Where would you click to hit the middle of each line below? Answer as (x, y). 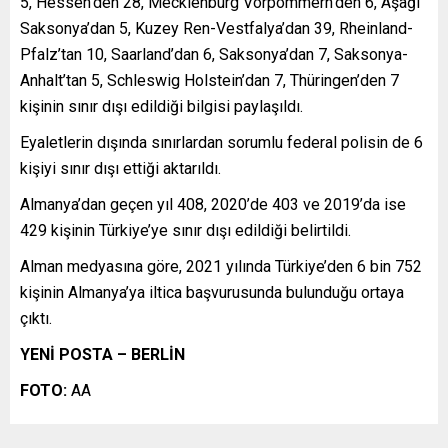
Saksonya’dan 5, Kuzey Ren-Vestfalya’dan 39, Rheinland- (216, 28)
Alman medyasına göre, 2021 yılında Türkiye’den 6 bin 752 (221, 266)
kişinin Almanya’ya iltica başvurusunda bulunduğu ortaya (212, 292)
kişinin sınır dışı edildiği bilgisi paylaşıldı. (161, 106)
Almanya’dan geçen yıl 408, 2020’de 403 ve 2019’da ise (213, 204)
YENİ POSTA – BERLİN (102, 354)
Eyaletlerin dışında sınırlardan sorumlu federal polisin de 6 (221, 142)
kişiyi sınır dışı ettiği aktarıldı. (120, 168)
